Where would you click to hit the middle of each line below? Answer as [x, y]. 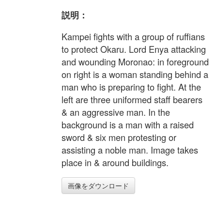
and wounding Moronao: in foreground [135, 62]
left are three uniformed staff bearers [132, 100]
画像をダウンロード [98, 186]
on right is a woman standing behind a [135, 74]
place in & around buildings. [115, 163]
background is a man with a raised [128, 125]
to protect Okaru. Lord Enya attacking [134, 49]
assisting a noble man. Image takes [130, 150]
